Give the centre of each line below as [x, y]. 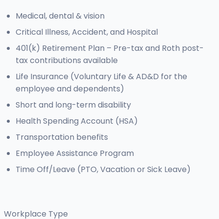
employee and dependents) [70, 89]
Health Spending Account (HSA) [77, 121]
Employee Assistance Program [75, 153]
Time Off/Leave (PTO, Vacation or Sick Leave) [103, 170]
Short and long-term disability [73, 105]
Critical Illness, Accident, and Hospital [87, 32]
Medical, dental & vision [60, 16]
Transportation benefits [62, 137]
